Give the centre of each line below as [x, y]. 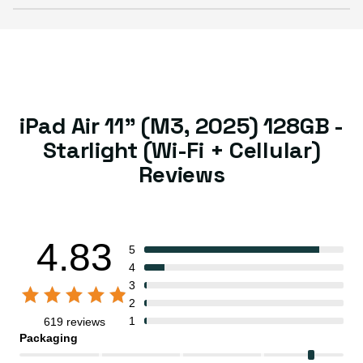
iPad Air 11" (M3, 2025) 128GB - [181, 126]
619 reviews [74, 322]
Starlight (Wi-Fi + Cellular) [181, 150]
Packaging [49, 338]
